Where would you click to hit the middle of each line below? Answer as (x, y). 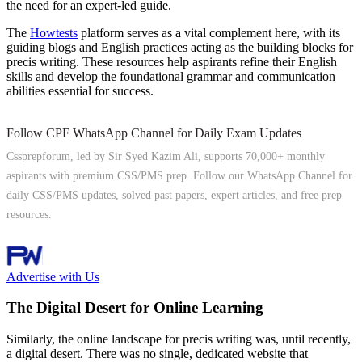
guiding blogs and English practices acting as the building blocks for (180, 47)
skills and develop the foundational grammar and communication (171, 76)
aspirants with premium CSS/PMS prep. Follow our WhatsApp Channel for (179, 175)
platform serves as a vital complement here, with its (209, 32)
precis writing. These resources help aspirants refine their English (172, 61)
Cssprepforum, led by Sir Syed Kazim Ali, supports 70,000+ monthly (166, 156)
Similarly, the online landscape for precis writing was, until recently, (179, 339)
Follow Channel (48, 238)
